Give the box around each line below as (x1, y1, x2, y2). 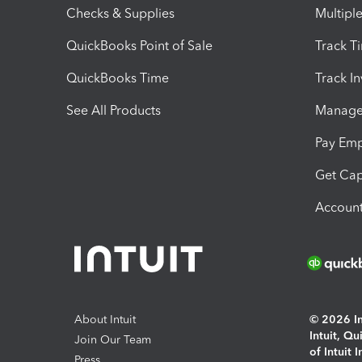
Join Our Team (74, 333, 151, 347)
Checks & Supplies (66, 5, 175, 21)
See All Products (66, 102, 161, 118)
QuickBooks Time (66, 69, 169, 86)
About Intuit (74, 313, 136, 326)
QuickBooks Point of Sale (66, 37, 213, 53)
